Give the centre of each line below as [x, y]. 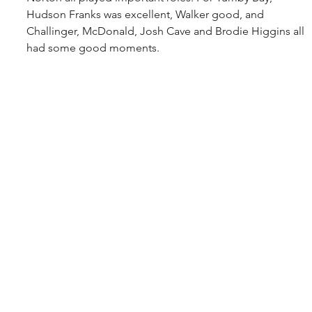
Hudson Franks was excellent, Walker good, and [147, 14]
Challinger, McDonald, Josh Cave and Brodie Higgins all [167, 31]
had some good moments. [93, 47]
